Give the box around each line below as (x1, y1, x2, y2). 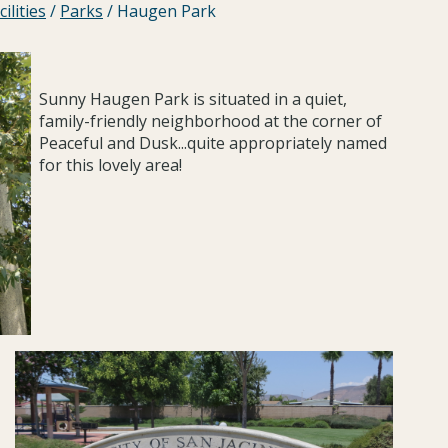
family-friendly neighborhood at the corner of (39, 109, 383, 132)
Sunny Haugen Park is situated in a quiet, (39, 87, 348, 110)
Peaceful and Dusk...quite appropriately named (39, 131, 388, 154)
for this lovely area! (39, 153, 183, 176)
